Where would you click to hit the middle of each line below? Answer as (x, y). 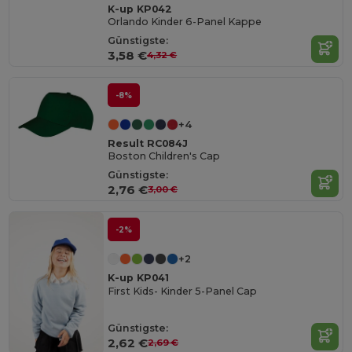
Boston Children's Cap (164, 156)
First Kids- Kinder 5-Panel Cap (183, 291)
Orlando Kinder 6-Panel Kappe (185, 22)
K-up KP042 (140, 9)
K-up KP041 (139, 278)
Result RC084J (148, 144)
